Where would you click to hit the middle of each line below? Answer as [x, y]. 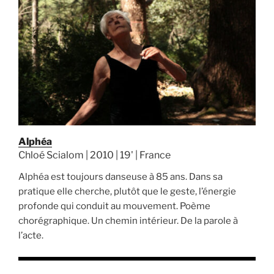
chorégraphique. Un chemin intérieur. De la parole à [128, 221]
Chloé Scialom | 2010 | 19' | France [94, 155]
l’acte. [31, 236]
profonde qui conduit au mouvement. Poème [114, 206]
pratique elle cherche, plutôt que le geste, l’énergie [127, 192]
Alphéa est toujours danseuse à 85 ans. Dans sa [120, 177]
